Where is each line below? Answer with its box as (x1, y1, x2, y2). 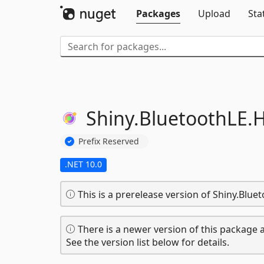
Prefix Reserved (78, 135, 139, 147)
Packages (136, 7, 180, 20)
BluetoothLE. (139, 105, 253, 131)
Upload (198, 7, 230, 20)
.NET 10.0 (65, 158, 102, 170)
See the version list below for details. (66, 235, 229, 249)
